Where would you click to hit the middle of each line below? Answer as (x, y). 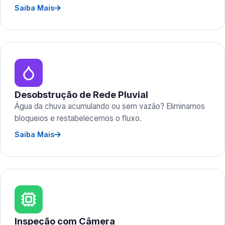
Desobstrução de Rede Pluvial (81, 94)
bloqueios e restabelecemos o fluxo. (78, 118)
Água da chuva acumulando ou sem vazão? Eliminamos (110, 106)
